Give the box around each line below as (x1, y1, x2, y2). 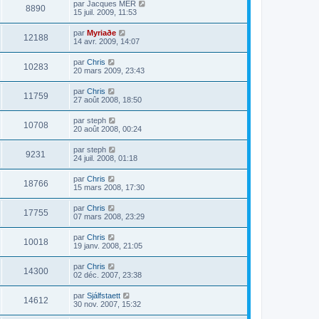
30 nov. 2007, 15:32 (73, 299, 141, 308)
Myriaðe (87, 28, 116, 37)
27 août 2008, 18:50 (73, 95, 142, 104)
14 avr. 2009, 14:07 (73, 36, 140, 46)
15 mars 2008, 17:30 (73, 182, 145, 192)
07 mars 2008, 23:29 (73, 211, 145, 221)
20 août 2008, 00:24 (73, 124, 142, 133)
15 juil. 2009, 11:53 (73, 7, 137, 16)
